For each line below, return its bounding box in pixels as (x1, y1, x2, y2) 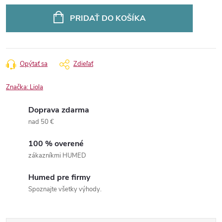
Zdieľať (73, 59, 93, 68)
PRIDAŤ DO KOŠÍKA (69, 13, 146, 24)
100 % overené (28, 138, 84, 149)
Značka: (6, 83, 30, 92)
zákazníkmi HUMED (28, 151, 86, 160)
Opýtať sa (20, 59, 48, 68)
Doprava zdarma (28, 105, 89, 115)
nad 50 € (28, 117, 54, 126)
